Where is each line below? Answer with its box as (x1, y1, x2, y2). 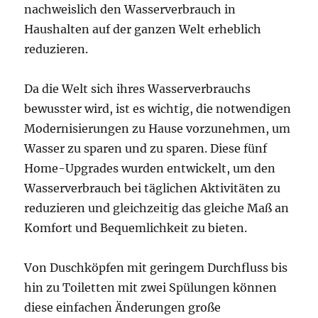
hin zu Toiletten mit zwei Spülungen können (24, 280, 278, 295)
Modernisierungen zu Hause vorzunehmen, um (24, 121, 291, 136)
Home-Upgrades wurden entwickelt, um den (24, 160, 276, 175)
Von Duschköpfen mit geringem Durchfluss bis (24, 260, 288, 275)
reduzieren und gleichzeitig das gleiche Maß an (24, 200, 290, 215)
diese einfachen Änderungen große (24, 300, 221, 314)
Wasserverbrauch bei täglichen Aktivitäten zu (24, 180, 281, 195)
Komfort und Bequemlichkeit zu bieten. (24, 220, 248, 235)
